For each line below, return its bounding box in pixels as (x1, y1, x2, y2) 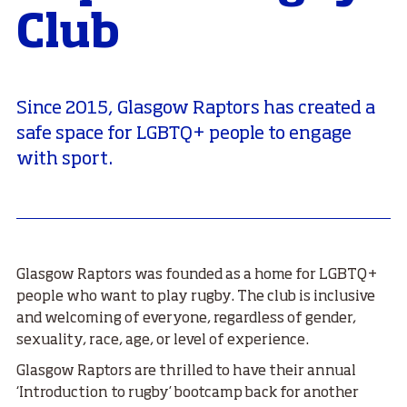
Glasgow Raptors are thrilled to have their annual (16, 364, 356, 380)
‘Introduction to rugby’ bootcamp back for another (16, 386, 359, 402)
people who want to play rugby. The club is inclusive (16, 290, 375, 305)
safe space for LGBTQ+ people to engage (16, 125, 352, 144)
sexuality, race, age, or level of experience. (16, 333, 309, 349)
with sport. (16, 151, 113, 170)
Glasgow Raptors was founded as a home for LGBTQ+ (16, 268, 378, 283)
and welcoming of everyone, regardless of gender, (16, 312, 356, 327)
